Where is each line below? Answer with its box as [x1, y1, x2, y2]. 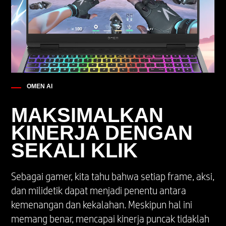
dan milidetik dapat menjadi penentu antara [11, 184, 187, 197]
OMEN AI [27, 82, 53, 90]
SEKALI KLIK [11, 139, 138, 161]
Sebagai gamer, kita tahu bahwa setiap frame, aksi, [11, 169, 215, 183]
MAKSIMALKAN [11, 103, 164, 126]
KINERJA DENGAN [11, 121, 193, 144]
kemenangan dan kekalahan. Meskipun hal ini [11, 198, 193, 211]
